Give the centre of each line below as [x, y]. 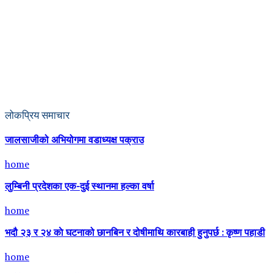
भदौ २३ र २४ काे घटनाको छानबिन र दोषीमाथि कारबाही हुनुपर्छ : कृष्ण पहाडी [135, 233]
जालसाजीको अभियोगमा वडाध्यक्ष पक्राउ [74, 140]
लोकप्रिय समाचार [37, 115]
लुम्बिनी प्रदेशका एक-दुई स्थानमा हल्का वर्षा [80, 187]
